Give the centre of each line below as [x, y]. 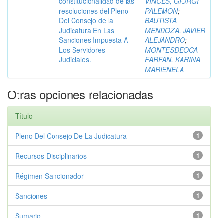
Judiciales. [75, 59]
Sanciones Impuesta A [93, 40]
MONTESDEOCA [171, 50]
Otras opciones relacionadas [80, 94]
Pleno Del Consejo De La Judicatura [71, 136]
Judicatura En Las [87, 30]
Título [24, 116]
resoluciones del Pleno [94, 11]
